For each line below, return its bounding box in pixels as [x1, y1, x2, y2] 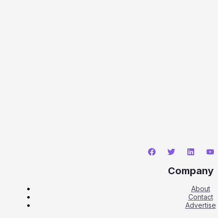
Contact [188, 193, 213, 201]
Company [168, 164, 214, 177]
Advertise [185, 201, 216, 210]
